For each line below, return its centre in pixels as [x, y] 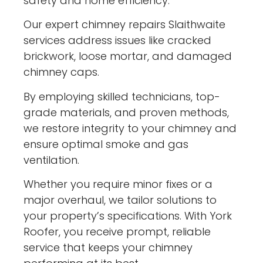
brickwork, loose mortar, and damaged [128, 56]
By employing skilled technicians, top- [122, 96]
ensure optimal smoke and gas [106, 144]
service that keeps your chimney [108, 248]
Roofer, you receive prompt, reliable [117, 232]
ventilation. [52, 160]
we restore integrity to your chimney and [130, 128]
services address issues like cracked [118, 41]
